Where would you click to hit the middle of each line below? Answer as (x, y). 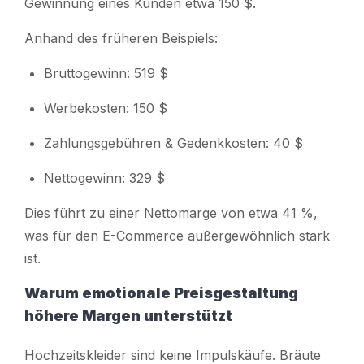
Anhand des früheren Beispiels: (121, 38)
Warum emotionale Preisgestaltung (161, 292)
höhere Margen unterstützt (128, 315)
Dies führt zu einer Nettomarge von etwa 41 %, (171, 212)
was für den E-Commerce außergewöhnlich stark (177, 235)
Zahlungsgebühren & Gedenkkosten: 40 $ (173, 143)
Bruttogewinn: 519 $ (106, 73)
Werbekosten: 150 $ (106, 108)
